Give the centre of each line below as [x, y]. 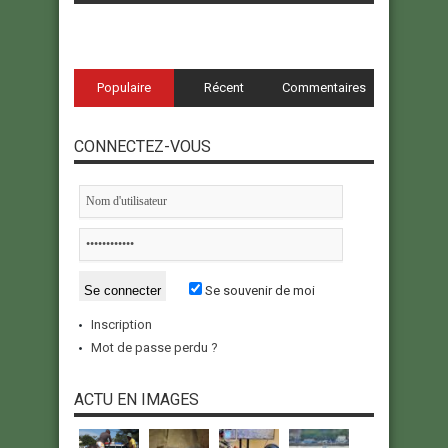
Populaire [123, 88]
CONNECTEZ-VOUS [142, 147]
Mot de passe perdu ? [154, 348]
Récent [223, 88]
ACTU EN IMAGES [136, 400]
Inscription [121, 325]
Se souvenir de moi [258, 291]
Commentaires [323, 88]
